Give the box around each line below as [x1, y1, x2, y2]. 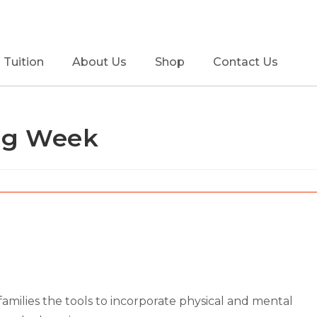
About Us [72, 54, 127, 69]
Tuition [4, 54, 45, 69]
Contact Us [213, 54, 279, 69]
